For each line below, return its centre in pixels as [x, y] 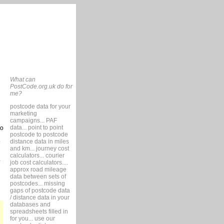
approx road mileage [38, 169]
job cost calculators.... [39, 162]
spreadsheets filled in [39, 211]
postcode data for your [40, 106]
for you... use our [32, 218]
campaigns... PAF [33, 120]
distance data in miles [39, 141]
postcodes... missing [37, 183]
